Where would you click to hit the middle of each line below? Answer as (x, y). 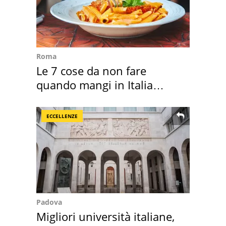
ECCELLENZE (62, 116)
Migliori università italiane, (105, 217)
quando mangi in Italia (95, 85)
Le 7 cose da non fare (91, 71)
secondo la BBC (76, 99)
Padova (49, 202)
